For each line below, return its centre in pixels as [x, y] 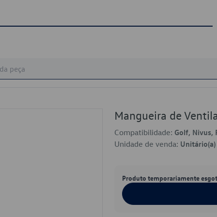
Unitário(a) [198, 144]
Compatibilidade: [144, 132]
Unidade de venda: [147, 144]
